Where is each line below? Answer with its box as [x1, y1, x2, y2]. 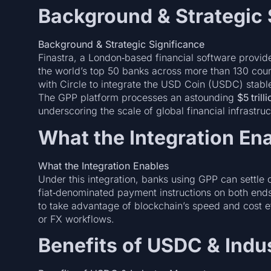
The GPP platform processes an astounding [38, 91, 237, 104]
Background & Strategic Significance [38, 38, 204, 51]
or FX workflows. [38, 212, 114, 225]
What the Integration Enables [38, 159, 169, 172]
